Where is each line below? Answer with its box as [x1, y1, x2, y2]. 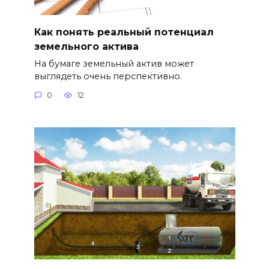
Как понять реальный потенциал [34, 26, 214, 38]
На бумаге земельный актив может [34, 58, 194, 69]
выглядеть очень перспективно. [34, 70, 182, 82]
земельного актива [34, 40, 139, 52]
